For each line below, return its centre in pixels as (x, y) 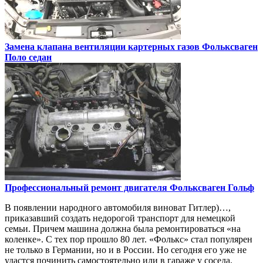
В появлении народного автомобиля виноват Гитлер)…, (118, 208)
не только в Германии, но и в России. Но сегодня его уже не (126, 250)
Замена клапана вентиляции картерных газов (103, 47)
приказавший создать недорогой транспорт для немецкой (120, 218)
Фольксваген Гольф (212, 188)
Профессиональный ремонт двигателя (87, 188)
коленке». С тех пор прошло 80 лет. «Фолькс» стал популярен (129, 240)
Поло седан (28, 58)
